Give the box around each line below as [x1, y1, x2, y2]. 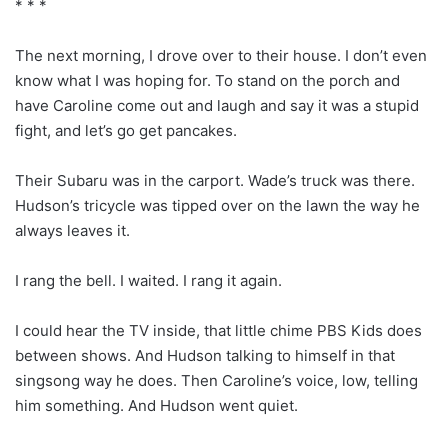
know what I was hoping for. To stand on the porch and [15, 70, 400, 90]
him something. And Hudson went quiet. [15, 395, 298, 415]
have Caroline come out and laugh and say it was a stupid [15, 95, 419, 115]
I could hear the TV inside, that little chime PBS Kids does [15, 320, 422, 340]
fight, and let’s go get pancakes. [15, 120, 237, 140]
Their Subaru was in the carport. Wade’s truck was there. [15, 170, 415, 190]
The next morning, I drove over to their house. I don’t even [15, 45, 427, 65]
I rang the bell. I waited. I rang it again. [15, 270, 282, 290]
